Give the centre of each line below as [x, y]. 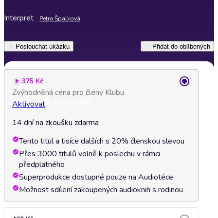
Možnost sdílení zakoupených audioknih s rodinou [101, 190]
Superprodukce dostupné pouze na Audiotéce [96, 177]
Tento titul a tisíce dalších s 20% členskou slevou [102, 141]
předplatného [42, 164]
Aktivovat [29, 104]
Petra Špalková [60, 18]
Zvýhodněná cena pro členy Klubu [68, 92]
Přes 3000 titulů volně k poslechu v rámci [90, 154]
